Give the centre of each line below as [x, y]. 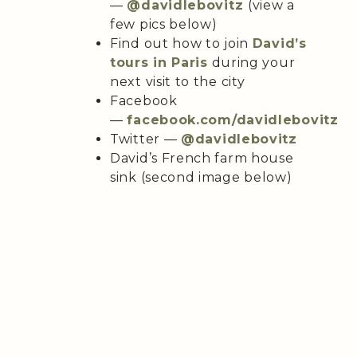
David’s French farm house [202, 158]
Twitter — [145, 139]
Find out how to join [181, 43]
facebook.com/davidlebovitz [233, 120]
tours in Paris [159, 62]
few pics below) [164, 24]
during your [251, 62]
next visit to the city [178, 81]
